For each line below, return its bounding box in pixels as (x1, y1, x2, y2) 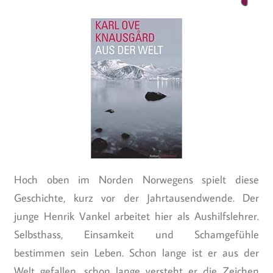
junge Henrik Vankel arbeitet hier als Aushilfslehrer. (13, 208, 260, 223)
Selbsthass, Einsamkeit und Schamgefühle (13, 227, 260, 241)
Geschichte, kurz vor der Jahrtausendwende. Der (13, 190, 260, 205)
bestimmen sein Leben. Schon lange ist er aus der (13, 245, 260, 260)
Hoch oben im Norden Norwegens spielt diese (13, 172, 260, 186)
